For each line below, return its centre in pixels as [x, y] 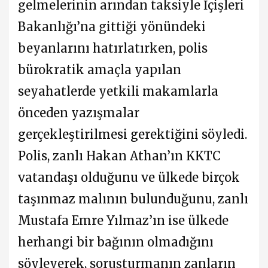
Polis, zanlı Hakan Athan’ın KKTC [119, 156]
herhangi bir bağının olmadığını [116, 242]
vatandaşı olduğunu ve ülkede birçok [129, 177]
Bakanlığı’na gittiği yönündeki [112, 26]
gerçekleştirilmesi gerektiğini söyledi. [133, 134]
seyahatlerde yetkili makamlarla [118, 91]
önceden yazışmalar [79, 112]
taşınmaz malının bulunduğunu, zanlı [133, 199]
